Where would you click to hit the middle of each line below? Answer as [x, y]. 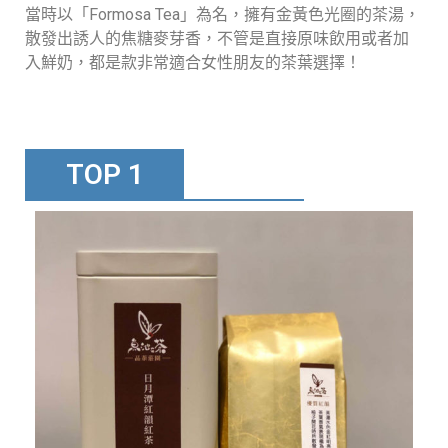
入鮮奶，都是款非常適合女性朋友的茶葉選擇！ [193, 62]
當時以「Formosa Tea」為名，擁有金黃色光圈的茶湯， [222, 14]
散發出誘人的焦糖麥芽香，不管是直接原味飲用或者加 [217, 38]
